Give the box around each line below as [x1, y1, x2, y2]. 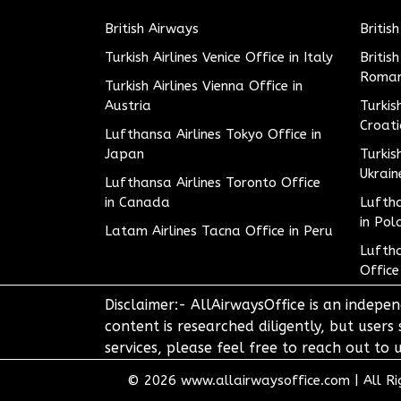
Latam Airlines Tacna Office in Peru [105, 223, 333, 239]
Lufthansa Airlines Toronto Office [105, 175, 320, 191]
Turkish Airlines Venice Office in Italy [105, 49, 333, 65]
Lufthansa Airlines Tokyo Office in [105, 126, 321, 142]
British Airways [105, 21, 199, 37]
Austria [105, 98, 151, 114]
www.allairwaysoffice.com [181, 372, 350, 388]
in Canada [105, 194, 170, 210]
